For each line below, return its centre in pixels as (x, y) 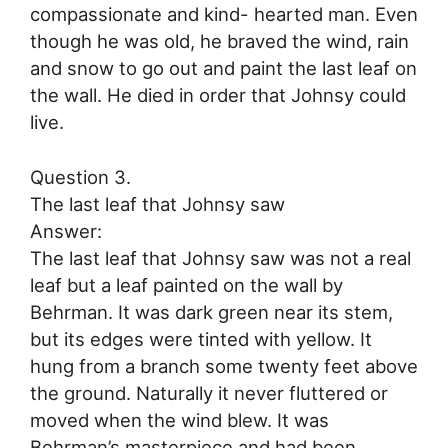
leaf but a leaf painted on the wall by (186, 284)
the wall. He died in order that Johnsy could (218, 94)
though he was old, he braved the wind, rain (219, 40)
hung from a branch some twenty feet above (224, 365)
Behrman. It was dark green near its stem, (211, 311)
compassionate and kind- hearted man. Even (224, 13)
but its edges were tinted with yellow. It (201, 338)
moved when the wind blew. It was (179, 419)
